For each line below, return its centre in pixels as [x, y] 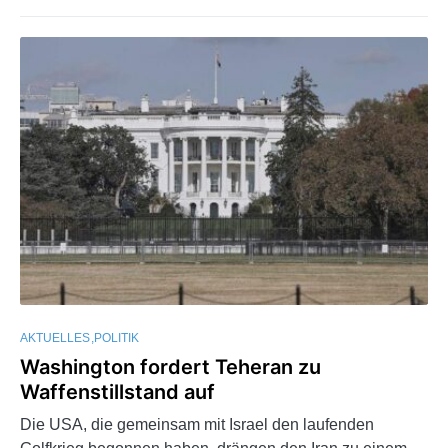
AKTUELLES [55, 338]
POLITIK [116, 338]
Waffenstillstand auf [117, 392]
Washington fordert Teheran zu [170, 367]
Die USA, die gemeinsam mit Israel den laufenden [197, 425]
